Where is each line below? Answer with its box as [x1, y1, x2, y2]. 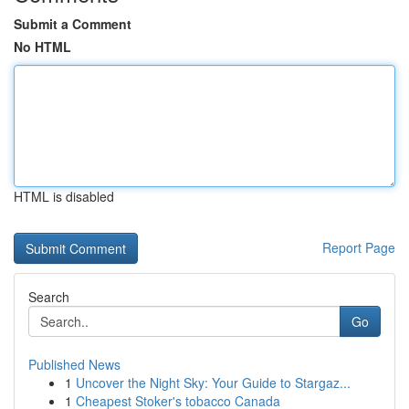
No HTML [14, 37, 71, 56]
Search [28, 288, 69, 306]
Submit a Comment [14, 15, 131, 33]
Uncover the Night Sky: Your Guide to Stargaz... [76, 373, 351, 392]
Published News [28, 355, 121, 373]
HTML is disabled [14, 187, 114, 205]
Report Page [322, 238, 395, 257]
